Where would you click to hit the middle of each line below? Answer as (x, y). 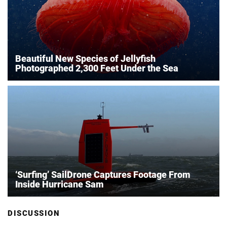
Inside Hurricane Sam (60, 184)
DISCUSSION (34, 214)
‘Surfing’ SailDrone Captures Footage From (103, 175)
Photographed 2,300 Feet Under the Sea (97, 68)
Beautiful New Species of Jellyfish (85, 59)
